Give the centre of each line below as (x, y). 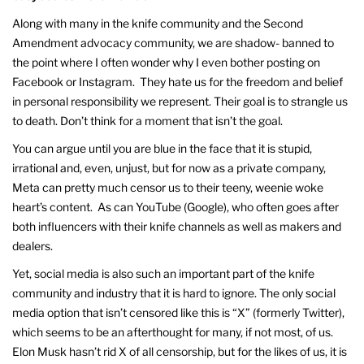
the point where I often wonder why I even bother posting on (166, 63)
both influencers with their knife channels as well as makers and (177, 227)
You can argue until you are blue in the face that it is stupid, (162, 149)
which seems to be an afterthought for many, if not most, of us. (174, 332)
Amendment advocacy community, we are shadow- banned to (173, 43)
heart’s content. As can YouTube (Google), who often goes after (175, 207)
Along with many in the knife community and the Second (158, 24)
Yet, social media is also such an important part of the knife (163, 274)
